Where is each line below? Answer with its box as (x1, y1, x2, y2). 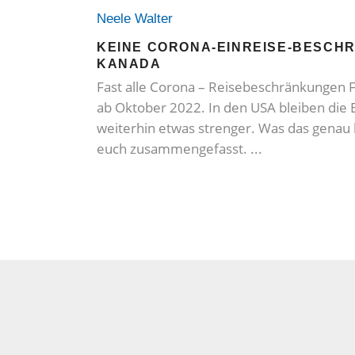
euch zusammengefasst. (97, 139, 250, 158)
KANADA (97, 57, 162, 71)
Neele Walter (97, 11, 181, 27)
